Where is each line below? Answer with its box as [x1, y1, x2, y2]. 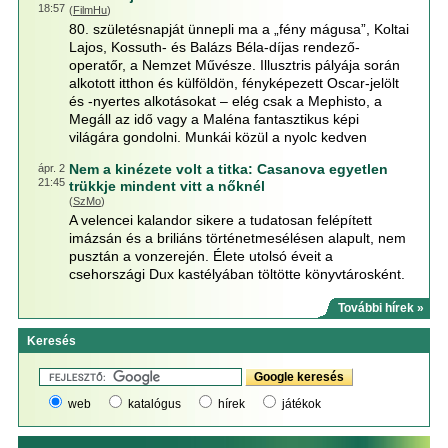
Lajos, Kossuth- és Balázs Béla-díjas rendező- [68, 39, 360, 55]
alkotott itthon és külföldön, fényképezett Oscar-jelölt [68, 75, 399, 91]
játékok [282, 397, 322, 411]
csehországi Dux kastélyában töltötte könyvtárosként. [68, 266, 405, 282]
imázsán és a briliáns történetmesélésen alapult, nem [68, 230, 406, 246]
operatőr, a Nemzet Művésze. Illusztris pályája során [68, 57, 400, 73]
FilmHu [72, 4, 107, 16]
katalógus [128, 397, 182, 411]
